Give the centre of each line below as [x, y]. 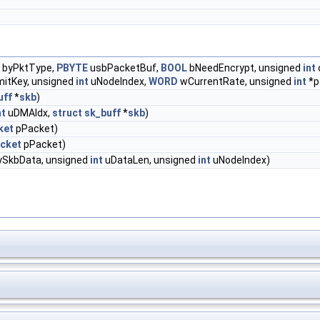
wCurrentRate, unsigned [236, 81]
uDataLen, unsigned [150, 160]
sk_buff [102, 113]
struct [67, 113]
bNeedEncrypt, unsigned [245, 68]
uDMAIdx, [29, 113]
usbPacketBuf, [124, 68]
